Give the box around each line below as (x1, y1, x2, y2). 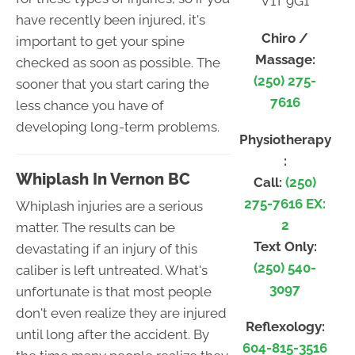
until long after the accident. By (16, 326, 209, 343)
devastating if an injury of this (16, 241, 197, 258)
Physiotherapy (239, 131, 331, 147)
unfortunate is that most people (16, 284, 212, 300)
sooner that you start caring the (16, 76, 209, 93)
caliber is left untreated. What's (16, 262, 208, 279)
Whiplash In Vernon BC (16, 170, 190, 189)
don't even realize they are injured (16, 305, 227, 322)
